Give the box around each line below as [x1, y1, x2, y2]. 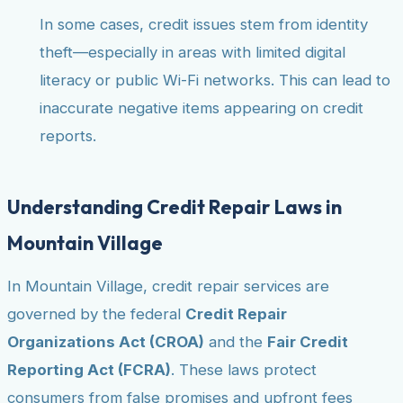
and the [204, 333, 267, 352]
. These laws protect [171, 361, 317, 380]
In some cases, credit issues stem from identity [40, 14, 368, 33]
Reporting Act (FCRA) [7, 361, 171, 380]
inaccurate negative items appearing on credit [40, 98, 363, 117]
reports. [40, 126, 96, 145]
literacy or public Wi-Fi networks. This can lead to [40, 70, 390, 89]
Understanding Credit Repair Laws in [7, 193, 342, 219]
